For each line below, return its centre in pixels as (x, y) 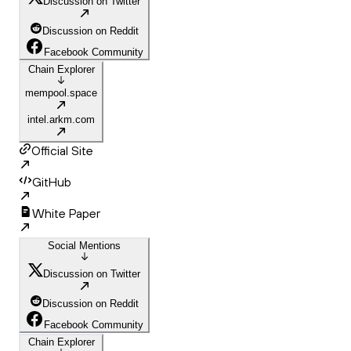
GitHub (52, 182)
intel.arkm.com (61, 120)
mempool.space (61, 93)
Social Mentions (84, 246)
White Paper (66, 213)
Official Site (62, 151)
